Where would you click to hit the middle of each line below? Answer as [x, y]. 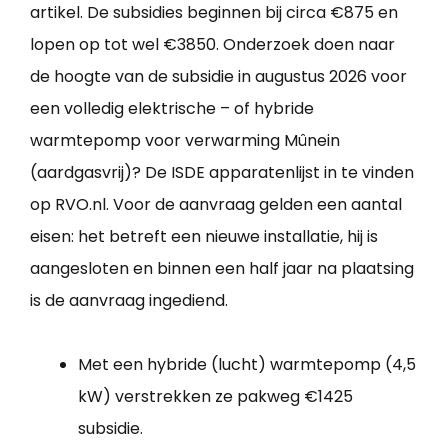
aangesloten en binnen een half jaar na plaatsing [222, 268]
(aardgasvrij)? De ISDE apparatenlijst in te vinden [222, 172]
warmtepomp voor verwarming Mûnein [185, 140]
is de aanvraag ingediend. [129, 300]
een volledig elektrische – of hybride [172, 108]
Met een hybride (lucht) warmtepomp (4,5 [247, 364]
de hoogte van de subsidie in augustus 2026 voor [218, 76]
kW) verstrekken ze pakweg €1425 [215, 396]
